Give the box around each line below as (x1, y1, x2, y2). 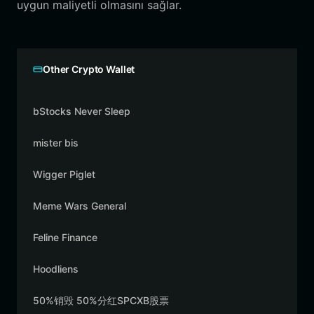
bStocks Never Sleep (33, 105, 130, 117)
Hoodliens (33, 263, 78, 275)
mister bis (33, 137, 78, 149)
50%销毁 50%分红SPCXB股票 (33, 294, 169, 306)
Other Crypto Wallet (43, 63, 135, 75)
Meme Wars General (33, 200, 126, 212)
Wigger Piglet (33, 168, 95, 180)
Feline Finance (33, 231, 97, 243)
